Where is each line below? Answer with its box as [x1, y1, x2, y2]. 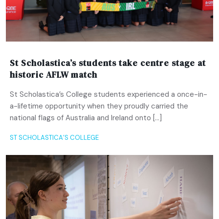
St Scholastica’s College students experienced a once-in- [10, 89, 207, 100]
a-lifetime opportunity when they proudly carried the [10, 101, 188, 111]
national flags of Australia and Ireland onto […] [10, 113, 162, 123]
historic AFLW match [10, 69, 97, 81]
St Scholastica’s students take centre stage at [10, 57, 206, 69]
